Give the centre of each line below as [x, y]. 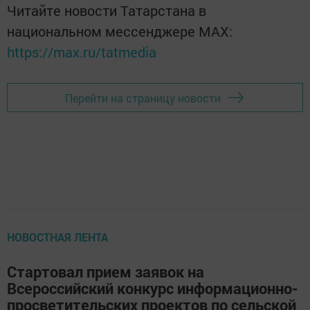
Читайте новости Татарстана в [107, 10]
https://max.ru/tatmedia [82, 52]
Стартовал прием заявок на [106, 272]
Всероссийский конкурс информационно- [153, 288]
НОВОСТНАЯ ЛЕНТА [57, 237]
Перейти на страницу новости [143, 98]
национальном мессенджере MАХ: [120, 31]
